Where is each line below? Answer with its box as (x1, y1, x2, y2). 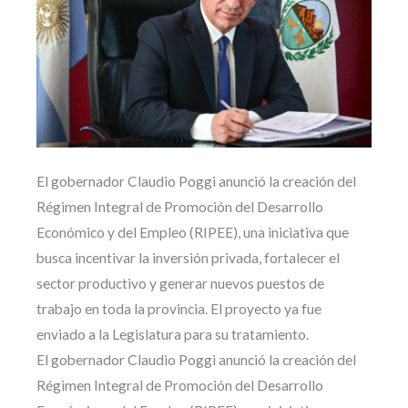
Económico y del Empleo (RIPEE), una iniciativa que (36, 224, 349, 241)
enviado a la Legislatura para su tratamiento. (36, 326, 309, 343)
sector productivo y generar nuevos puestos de (36, 275, 324, 292)
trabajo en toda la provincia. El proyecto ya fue (36, 301, 321, 318)
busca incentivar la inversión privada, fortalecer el (36, 250, 340, 267)
